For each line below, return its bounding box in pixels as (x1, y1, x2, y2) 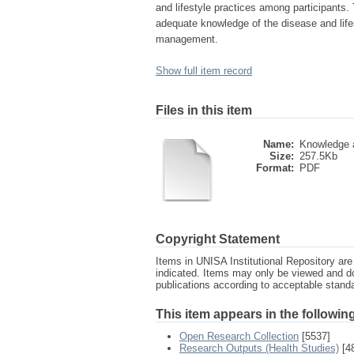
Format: (256, 162, 294, 174)
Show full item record (156, 65, 252, 77)
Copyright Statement (156, 232, 280, 246)
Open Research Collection (179, 330, 299, 342)
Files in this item (156, 104, 252, 117)
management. (156, 33, 218, 45)
